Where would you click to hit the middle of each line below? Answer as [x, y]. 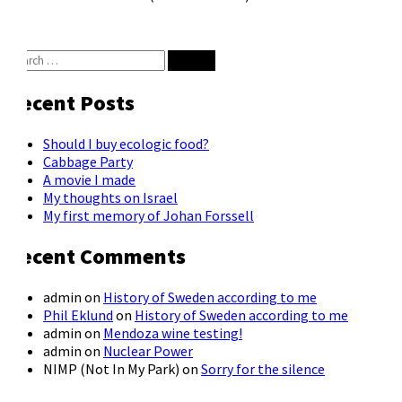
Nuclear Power [148, 350]
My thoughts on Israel [110, 198]
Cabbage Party [88, 162]
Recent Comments [96, 256]
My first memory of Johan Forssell [149, 216]
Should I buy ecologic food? [126, 144]
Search [27, 59]
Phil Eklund [78, 315]
